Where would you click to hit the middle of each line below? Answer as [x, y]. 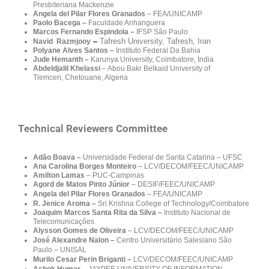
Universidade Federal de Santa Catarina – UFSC [163, 157]
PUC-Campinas [118, 175]
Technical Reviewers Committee [94, 128]
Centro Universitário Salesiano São [174, 240]
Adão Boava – [58, 157]
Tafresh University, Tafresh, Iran [155, 41]
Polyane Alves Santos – [74, 50]
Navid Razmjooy [62, 41]
